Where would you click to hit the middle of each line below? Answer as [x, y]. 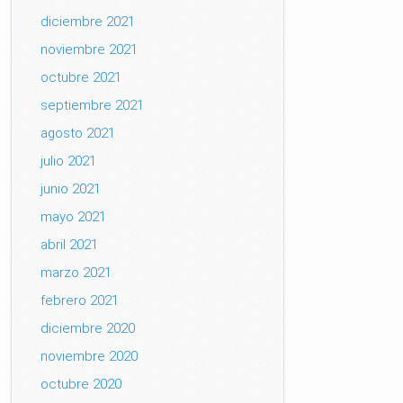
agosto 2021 [78, 133]
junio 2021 [71, 189]
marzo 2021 [76, 273]
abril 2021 [70, 245]
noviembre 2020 [90, 356]
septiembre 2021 [93, 105]
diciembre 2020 [88, 328]
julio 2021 [69, 161]
